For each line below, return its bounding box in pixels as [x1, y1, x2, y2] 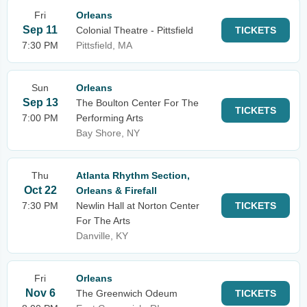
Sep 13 [22, 97, 58, 108]
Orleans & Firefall [76, 185, 157, 196]
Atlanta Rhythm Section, [76, 170, 190, 181]
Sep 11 [23, 24, 58, 36]
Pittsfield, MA [76, 40, 132, 51]
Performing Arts [76, 112, 143, 123]
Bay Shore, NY [76, 127, 140, 138]
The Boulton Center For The [76, 97, 199, 108]
